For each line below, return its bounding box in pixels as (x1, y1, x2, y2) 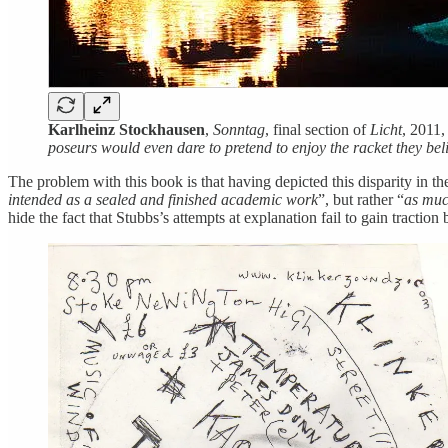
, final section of (265, 121, 370, 139)
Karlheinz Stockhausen (48, 121, 205, 139)
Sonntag (213, 121, 265, 139)
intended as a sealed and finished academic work (8, 191, 318, 209)
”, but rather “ (318, 191, 404, 209)
